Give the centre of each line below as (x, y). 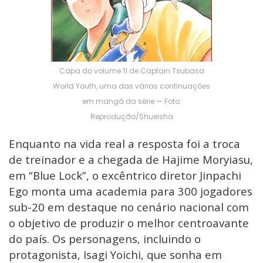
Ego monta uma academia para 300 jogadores (131, 191)
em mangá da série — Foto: (131, 102)
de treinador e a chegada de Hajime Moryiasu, (131, 160)
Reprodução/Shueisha (131, 117)
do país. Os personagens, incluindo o (105, 239)
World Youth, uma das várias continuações (131, 86)
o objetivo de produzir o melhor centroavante (129, 223)
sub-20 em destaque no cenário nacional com (129, 207)
